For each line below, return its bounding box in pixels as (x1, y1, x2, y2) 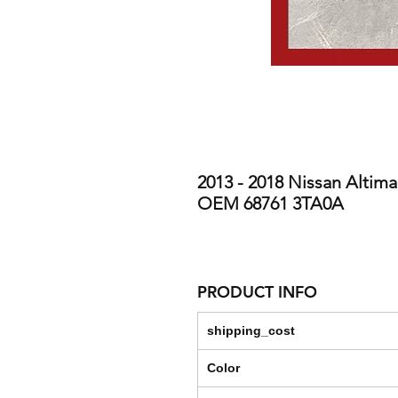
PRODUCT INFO (197, 282, 317, 303)
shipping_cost (207, 323, 295, 338)
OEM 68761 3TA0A (197, 193, 344, 215)
